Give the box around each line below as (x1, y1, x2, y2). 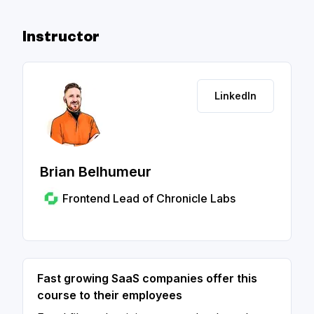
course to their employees (37, 288, 182, 302)
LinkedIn (214, 90, 257, 102)
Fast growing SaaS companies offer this (37, 271, 257, 285)
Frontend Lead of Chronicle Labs (62, 191, 235, 205)
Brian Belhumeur (40, 163, 151, 180)
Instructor (22, 31, 100, 48)
